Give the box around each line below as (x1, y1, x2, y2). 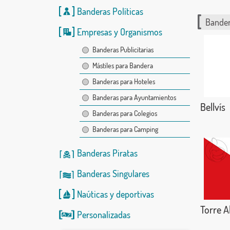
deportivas (116, 188, 154, 200)
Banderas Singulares (76, 168, 149, 179)
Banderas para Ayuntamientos (92, 93, 176, 102)
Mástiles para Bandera (92, 61, 153, 70)
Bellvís (200, 100, 225, 113)
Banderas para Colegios (92, 109, 157, 118)
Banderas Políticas (76, 6, 143, 17)
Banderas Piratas (76, 147, 138, 159)
